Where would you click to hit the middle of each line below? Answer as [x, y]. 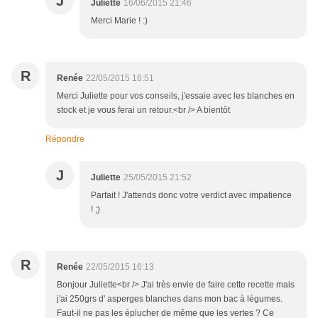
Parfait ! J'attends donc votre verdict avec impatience [191, 196]
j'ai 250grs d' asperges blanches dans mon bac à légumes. [170, 299]
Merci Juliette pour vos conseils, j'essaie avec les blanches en [176, 96]
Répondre [65, 139]
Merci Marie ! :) [119, 21]
